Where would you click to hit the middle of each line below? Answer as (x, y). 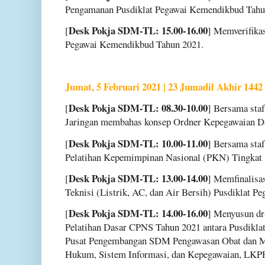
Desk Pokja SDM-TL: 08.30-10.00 (138, 108)
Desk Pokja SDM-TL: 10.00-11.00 (138, 143)
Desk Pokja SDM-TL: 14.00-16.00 (138, 213)
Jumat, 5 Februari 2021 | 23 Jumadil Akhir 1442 (164, 87)
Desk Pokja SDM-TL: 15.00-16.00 (138, 30)
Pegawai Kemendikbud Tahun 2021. (134, 44)
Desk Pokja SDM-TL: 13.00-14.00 (138, 178)
